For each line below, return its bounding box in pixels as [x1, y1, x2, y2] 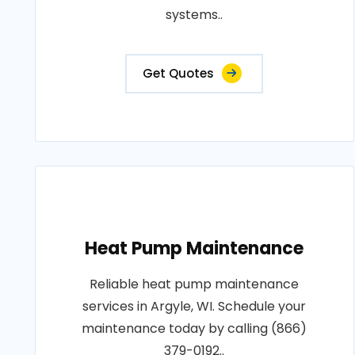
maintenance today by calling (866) [82, 319, 307, 338]
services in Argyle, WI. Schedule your [82, 297, 307, 315]
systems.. [166, 6, 223, 24]
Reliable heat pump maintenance [90, 275, 300, 293]
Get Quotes [143, 65, 215, 82]
